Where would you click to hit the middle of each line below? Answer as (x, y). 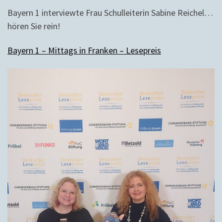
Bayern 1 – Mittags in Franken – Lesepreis (84, 51)
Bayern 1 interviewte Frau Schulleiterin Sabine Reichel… (110, 12)
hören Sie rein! (34, 26)
